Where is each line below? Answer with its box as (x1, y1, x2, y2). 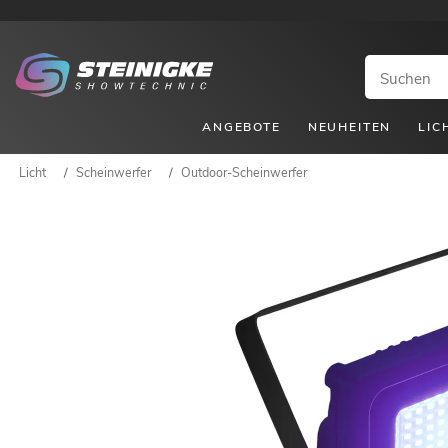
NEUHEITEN (307, 118, 392, 135)
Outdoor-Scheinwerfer (181, 163, 307, 181)
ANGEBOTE (202, 118, 281, 135)
